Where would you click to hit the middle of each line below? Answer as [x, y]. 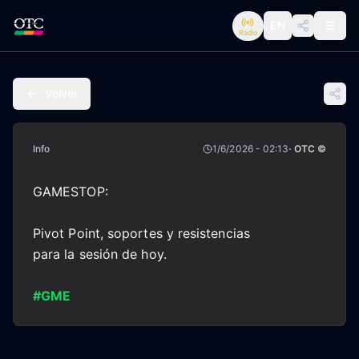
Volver [62, 93]
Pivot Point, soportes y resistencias [141, 233]
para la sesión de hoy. [100, 254]
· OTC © [307, 149]
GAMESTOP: [71, 192]
